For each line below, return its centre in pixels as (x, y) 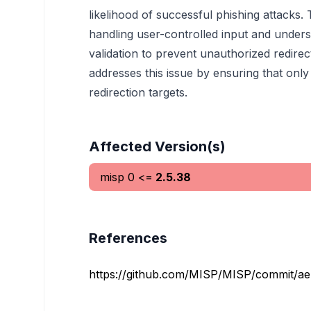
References (128, 238)
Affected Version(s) (157, 146)
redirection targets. (138, 92)
